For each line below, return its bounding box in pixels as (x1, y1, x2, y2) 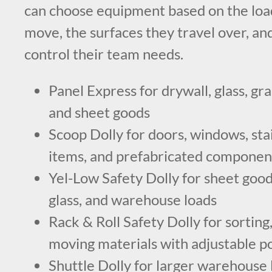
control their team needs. (24, 45, 183, 63)
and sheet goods (48, 103, 150, 121)
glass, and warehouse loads (48, 191, 217, 209)
